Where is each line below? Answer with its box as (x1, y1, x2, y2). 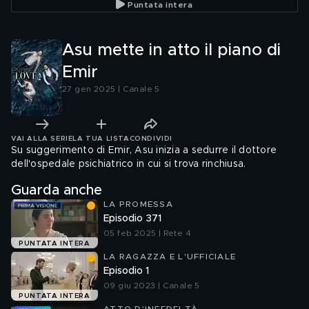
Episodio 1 (103, 266, 149, 276)
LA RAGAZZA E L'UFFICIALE (103, 252, 236, 261)
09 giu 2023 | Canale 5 (103, 281, 200, 290)
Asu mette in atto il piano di (62, 42, 281, 59)
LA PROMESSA (103, 200, 173, 208)
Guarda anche (11, 183, 102, 197)
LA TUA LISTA (72, 134, 130, 142)
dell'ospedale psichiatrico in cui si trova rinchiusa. (11, 159, 246, 169)
